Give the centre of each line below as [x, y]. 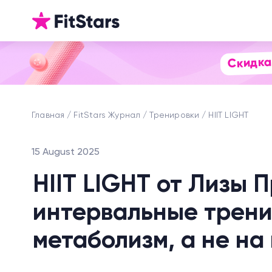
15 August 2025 [66, 152]
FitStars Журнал [107, 115]
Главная [48, 115]
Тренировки [175, 115]
